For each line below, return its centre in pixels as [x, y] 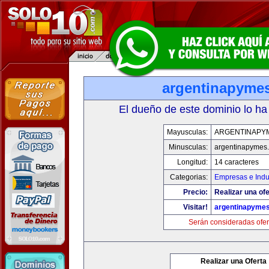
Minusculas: [188, 147]
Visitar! [195, 207]
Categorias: [189, 177]
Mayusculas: [187, 132]
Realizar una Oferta [234, 261]
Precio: [195, 192]
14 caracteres [237, 162]
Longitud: [192, 162]
